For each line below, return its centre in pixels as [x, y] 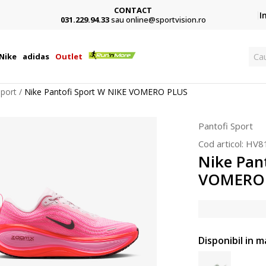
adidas [36, 56]
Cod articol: [222, 144]
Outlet [69, 56]
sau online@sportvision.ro [158, 19]
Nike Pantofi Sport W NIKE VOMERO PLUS [106, 92]
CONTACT [133, 10]
